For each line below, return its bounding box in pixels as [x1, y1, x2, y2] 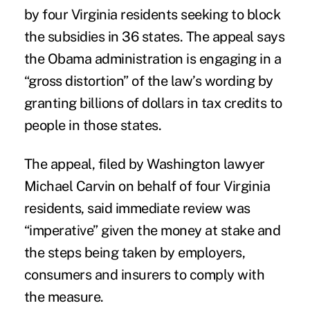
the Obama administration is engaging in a [24, 50, 282, 67]
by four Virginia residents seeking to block [24, 6, 281, 23]
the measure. [24, 288, 104, 305]
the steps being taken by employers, [24, 244, 246, 261]
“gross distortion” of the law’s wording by [24, 72, 273, 89]
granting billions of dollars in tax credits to [24, 94, 282, 111]
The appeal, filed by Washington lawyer [24, 155, 265, 172]
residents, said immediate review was [24, 199, 250, 217]
